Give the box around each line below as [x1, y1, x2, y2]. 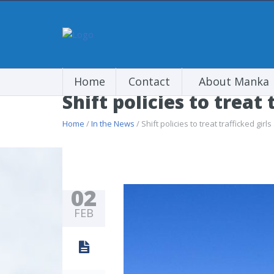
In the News [91, 118, 135, 129]
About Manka [198, 74, 269, 89]
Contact [128, 74, 170, 89]
